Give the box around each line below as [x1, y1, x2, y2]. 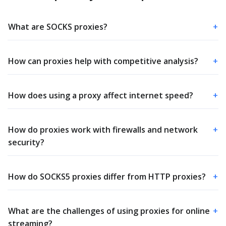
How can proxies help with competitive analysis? [8, 55, 198, 67]
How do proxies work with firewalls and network [8, 124, 198, 136]
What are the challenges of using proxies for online [8, 205, 210, 217]
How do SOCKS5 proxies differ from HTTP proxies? [8, 171, 206, 183]
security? [8, 137, 44, 148]
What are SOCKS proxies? [8, 21, 107, 33]
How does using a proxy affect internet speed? [8, 90, 193, 101]
